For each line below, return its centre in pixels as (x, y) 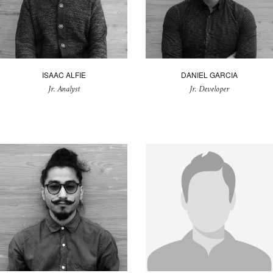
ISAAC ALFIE (64, 75)
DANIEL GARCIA (209, 75)
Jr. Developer (209, 89)
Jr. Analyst (64, 89)
